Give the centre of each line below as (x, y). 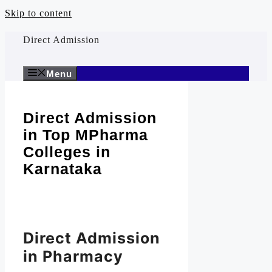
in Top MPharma (86, 134)
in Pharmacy (73, 257)
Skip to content (38, 13)
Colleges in (67, 151)
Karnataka (63, 168)
